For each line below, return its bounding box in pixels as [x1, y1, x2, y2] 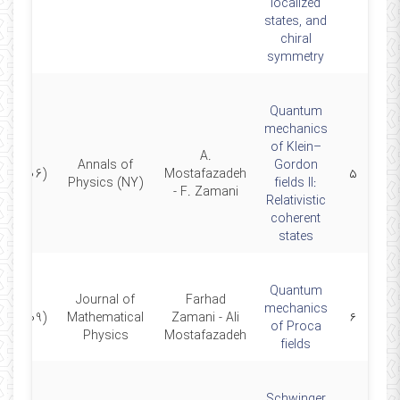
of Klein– [270, 137, 321, 157]
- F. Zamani [172, 182, 238, 202]
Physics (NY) [68, 173, 143, 193]
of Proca [270, 317, 321, 337]
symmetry [267, 47, 324, 67]
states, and [264, 12, 327, 31]
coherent [271, 209, 321, 229]
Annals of [78, 155, 133, 175]
